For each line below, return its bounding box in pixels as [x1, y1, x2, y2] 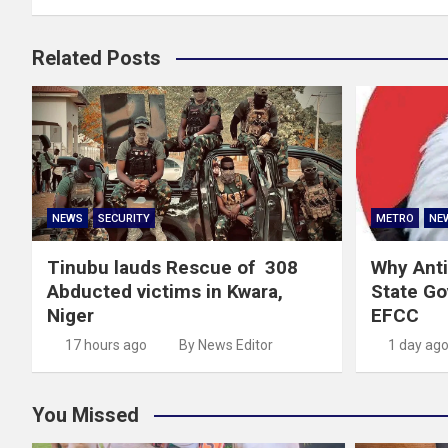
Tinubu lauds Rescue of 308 [47, 256, 298, 280]
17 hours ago [64, 337, 147, 354]
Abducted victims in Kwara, [47, 280, 283, 304]
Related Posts [32, 46, 161, 71]
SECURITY [98, 212, 150, 226]
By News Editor [179, 337, 273, 354]
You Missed [32, 403, 139, 428]
